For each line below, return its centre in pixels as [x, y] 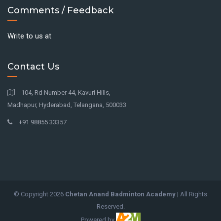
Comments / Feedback [60, 10]
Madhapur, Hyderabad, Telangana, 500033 [67, 105]
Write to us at [29, 36]
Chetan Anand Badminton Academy [120, 194]
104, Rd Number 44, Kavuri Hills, [65, 92]
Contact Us [33, 67]
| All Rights [191, 194]
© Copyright [32, 194]
